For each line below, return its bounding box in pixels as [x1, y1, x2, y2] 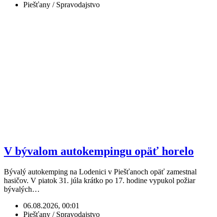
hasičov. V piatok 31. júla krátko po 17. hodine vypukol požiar [4, 176, 195, 185]
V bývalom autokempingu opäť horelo [4, 144, 194, 157]
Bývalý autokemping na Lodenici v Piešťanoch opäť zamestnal [4, 167, 197, 176]
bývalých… [4, 185, 40, 193]
